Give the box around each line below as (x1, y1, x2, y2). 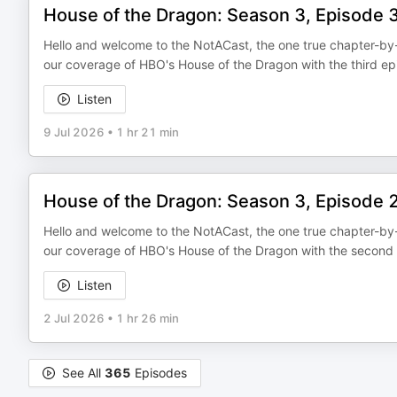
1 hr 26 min (116, 311, 179, 325)
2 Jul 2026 (43, 311, 105, 325)
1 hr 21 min (116, 125, 179, 139)
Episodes (131, 365, 187, 380)
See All (62, 365, 105, 380)
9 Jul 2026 (43, 125, 105, 139)
